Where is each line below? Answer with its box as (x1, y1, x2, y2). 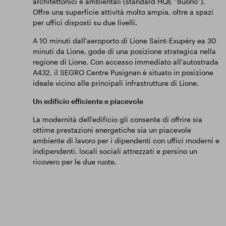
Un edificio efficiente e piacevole (32, 97, 143, 105)
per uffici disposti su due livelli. (32, 18, 137, 27)
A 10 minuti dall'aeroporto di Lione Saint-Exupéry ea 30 (32, 36, 216, 45)
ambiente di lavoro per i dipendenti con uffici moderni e (32, 136, 219, 145)
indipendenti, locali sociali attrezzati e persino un (32, 147, 197, 155)
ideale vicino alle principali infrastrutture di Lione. (32, 79, 199, 87)
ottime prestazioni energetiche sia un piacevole (32, 126, 191, 134)
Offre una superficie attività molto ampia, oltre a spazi (32, 8, 213, 16)
